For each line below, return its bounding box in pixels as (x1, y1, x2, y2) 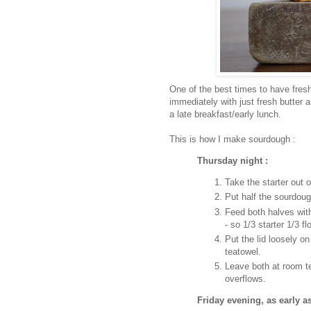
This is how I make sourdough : (169, 133, 296, 144)
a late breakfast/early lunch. (169, 108, 281, 119)
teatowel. (225, 246, 261, 257)
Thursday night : (197, 155, 268, 166)
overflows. (225, 274, 266, 285)
